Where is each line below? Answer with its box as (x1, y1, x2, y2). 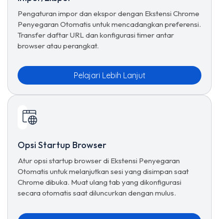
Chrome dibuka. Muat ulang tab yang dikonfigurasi (18, 177, 181, 187)
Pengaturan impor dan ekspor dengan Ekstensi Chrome (18, 9, 199, 18)
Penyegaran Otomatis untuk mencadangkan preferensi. (18, 20, 201, 29)
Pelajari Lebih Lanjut (73, 70, 146, 80)
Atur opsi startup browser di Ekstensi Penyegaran (18, 156, 180, 165)
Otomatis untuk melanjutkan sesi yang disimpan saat (18, 167, 189, 176)
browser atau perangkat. (18, 41, 99, 50)
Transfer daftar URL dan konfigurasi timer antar (18, 30, 174, 40)
